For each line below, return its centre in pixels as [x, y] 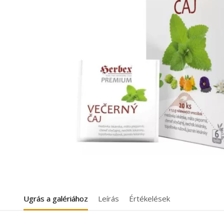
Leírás [109, 199]
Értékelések [150, 199]
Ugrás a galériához [56, 199]
